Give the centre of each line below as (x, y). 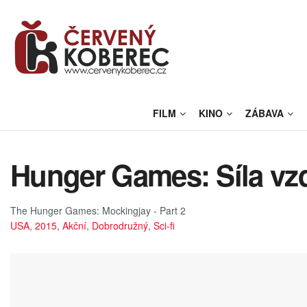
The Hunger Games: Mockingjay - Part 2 (98, 210)
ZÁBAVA (265, 113)
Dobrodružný (120, 225)
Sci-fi (164, 225)
